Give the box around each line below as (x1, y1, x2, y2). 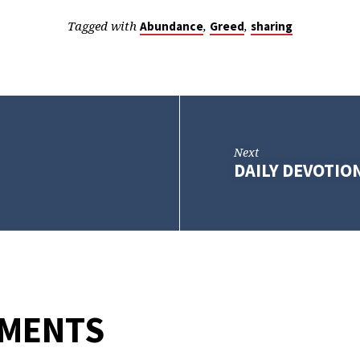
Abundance (140, 18, 203, 34)
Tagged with (67, 17, 140, 34)
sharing (251, 18, 292, 34)
